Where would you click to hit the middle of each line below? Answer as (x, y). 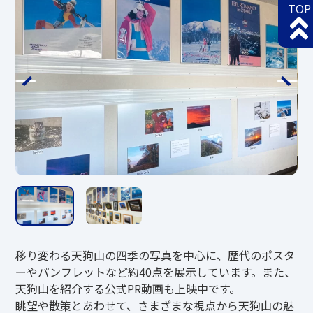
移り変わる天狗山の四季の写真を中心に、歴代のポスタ (155, 255)
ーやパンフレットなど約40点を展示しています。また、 (156, 272)
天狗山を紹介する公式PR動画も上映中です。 (128, 289)
